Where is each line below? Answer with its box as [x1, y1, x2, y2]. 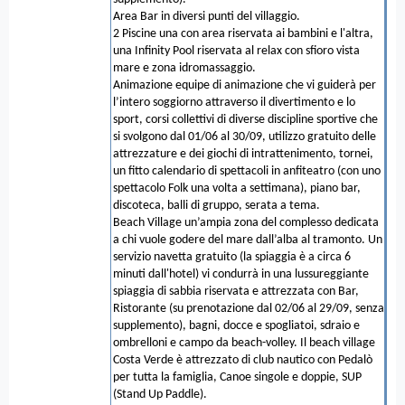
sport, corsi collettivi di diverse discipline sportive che [113, 112, 378, 127]
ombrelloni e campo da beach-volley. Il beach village [113, 335, 375, 350]
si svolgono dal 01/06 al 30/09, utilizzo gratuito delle [113, 129, 376, 144]
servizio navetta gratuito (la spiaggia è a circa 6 [113, 250, 351, 264]
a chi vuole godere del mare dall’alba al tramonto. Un [113, 232, 382, 247]
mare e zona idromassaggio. [113, 61, 256, 75]
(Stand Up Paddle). [113, 387, 207, 401]
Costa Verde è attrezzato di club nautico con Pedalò [113, 353, 372, 367]
